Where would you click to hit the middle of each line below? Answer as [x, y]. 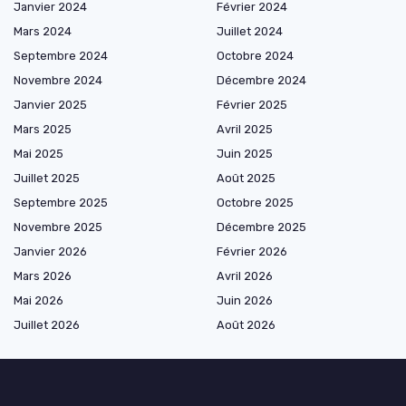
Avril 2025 [245, 129]
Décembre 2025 [261, 227]
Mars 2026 [43, 275]
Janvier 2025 [50, 104]
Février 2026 [252, 251]
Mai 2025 [39, 153]
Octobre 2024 [255, 55]
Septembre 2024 [61, 55]
